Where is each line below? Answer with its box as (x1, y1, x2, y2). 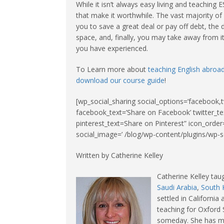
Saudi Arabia (157, 182, 197, 192)
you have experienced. (76, 43, 148, 53)
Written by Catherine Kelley (76, 150, 163, 160)
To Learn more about (76, 64, 148, 74)
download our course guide (76, 75, 164, 85)
